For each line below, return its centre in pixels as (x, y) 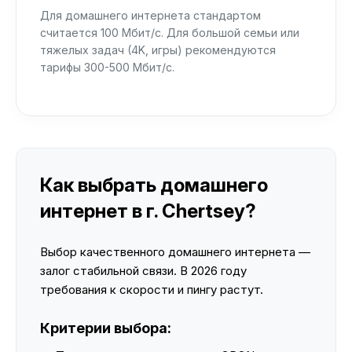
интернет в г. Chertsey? (148, 211)
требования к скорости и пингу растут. (152, 290)
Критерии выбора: (106, 328)
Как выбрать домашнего (154, 185)
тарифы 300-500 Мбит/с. (107, 67)
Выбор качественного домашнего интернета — (175, 252)
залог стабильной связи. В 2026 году (143, 271)
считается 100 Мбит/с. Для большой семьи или (170, 33)
